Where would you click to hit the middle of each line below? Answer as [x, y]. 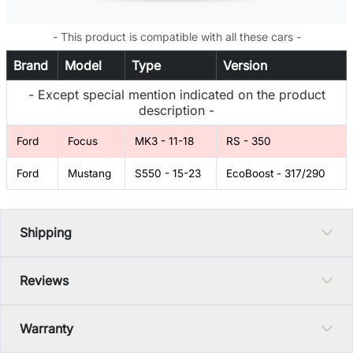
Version [245, 65]
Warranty [46, 328]
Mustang [89, 173]
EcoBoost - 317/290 [276, 173]
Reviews [44, 280]
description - [176, 110]
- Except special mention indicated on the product [176, 94]
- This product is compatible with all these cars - [176, 36]
